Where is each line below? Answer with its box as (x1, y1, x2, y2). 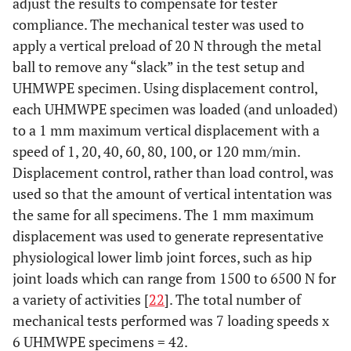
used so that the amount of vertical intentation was (13, 184, 332, 204)
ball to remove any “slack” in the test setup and (13, 57, 305, 77)
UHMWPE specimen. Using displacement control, (13, 78, 317, 98)
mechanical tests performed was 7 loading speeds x (13, 311, 329, 331)
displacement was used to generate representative (13, 226, 324, 246)
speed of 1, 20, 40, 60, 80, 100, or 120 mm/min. (13, 142, 300, 161)
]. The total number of (165, 290, 301, 309)
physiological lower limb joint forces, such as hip (13, 248, 312, 267)
